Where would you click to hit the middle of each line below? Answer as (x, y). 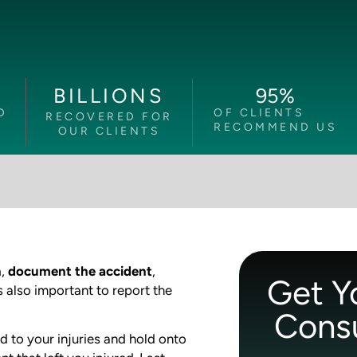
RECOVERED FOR (109, 116)
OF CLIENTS (259, 112)
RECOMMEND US (276, 127)
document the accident (80, 271)
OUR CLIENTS (109, 131)
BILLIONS (109, 95)
